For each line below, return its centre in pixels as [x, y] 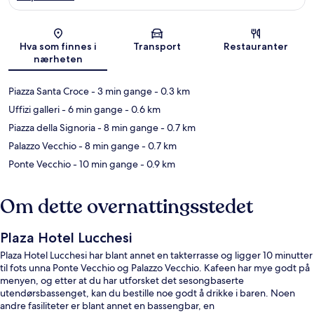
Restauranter [256, 46]
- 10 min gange [104, 164]
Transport [157, 46]
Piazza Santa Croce [49, 91]
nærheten [58, 59]
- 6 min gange [91, 109]
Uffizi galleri [34, 109]
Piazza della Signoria [52, 127]
